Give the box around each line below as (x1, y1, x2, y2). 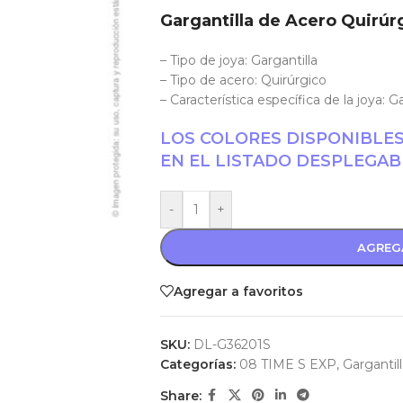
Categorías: (159, 356, 236, 372)
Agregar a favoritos (173, 282, 303, 300)
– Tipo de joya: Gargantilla (159, 52, 318, 68)
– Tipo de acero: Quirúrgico (159, 72, 327, 88)
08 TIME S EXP (238, 356, 336, 372)
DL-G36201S (193, 336, 271, 353)
